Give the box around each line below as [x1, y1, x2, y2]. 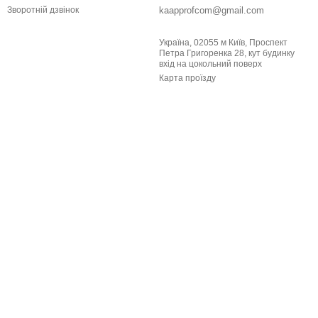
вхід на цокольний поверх [159, 59, 262, 69]
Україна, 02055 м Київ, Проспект [159, 38, 287, 48]
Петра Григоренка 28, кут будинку [159, 48, 248, 58]
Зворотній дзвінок [7, 5, 79, 16]
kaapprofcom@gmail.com [159, 5, 264, 16]
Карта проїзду [159, 73, 216, 83]
